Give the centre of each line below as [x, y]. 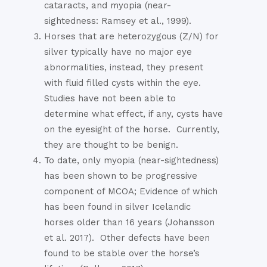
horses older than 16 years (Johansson [129, 223]
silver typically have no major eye [118, 52]
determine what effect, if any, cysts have [133, 114]
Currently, [198, 130]
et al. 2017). [69, 238]
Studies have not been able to [110, 99]
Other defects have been [155, 238]
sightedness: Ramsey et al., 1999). [119, 21]
